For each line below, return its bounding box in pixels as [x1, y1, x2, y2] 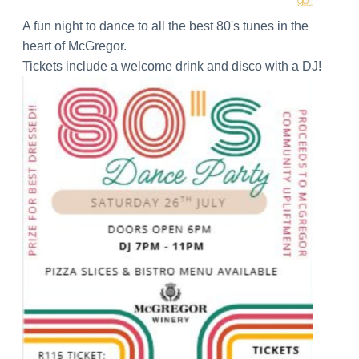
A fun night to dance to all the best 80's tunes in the [22, 19, 309, 34]
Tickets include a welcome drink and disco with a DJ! [22, 59, 321, 74]
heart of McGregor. [22, 39, 127, 54]
